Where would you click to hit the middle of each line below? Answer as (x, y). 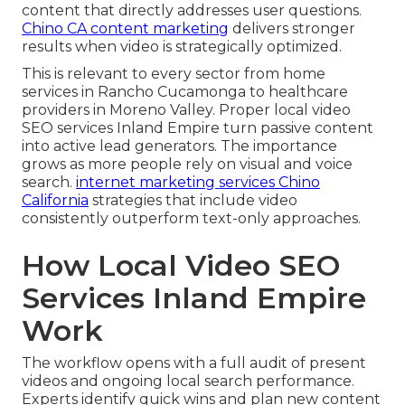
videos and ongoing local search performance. (188, 381)
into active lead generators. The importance (179, 146)
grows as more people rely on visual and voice (187, 164)
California (55, 200)
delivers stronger (292, 28)
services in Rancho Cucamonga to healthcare (185, 91)
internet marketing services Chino (198, 182)
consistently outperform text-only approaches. (191, 218)
